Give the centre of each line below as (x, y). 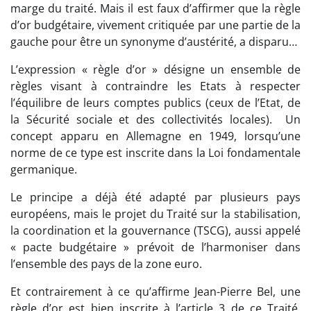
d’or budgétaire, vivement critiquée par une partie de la (155, 25)
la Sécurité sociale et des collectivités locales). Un (155, 120)
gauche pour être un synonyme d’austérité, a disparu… (154, 42)
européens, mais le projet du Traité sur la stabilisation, (155, 214)
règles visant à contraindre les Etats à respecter (155, 86)
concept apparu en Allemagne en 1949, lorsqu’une (155, 136)
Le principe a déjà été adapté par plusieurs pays (155, 197)
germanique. (44, 170)
